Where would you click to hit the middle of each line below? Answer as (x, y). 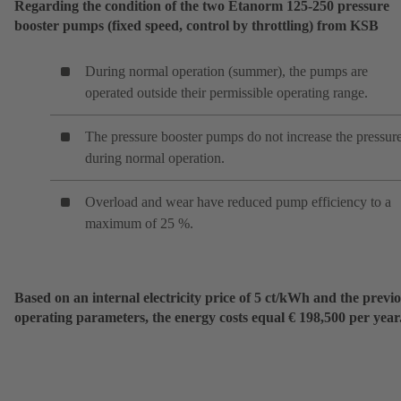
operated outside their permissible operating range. (226, 93)
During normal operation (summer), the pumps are (226, 72)
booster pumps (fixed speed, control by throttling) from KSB (196, 26)
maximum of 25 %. (139, 224)
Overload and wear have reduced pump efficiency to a (238, 202)
